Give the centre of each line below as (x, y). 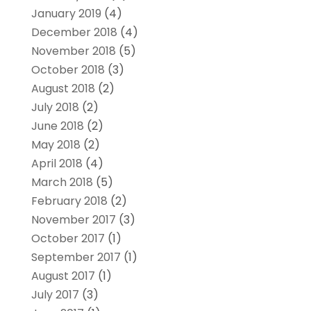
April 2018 (57, 163)
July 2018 (55, 107)
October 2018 (68, 69)
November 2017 (73, 219)
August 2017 (63, 276)
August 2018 (63, 88)
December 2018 (74, 32)
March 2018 (62, 182)
